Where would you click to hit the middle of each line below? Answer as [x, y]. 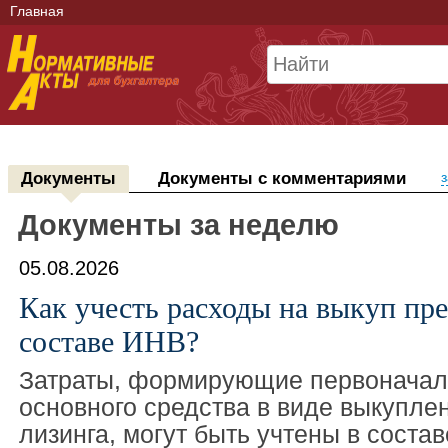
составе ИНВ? [108, 341]
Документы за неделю [178, 225]
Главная [37, 11]
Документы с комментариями [281, 178]
